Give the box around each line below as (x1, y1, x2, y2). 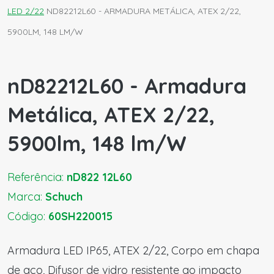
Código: (7, 209, 48, 223)
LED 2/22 (7, 6, 44, 17)
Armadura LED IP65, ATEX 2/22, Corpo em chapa (7, 243, 259, 257)
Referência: (7, 170, 67, 184)
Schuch (45, 190, 83, 204)
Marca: (7, 190, 45, 204)
